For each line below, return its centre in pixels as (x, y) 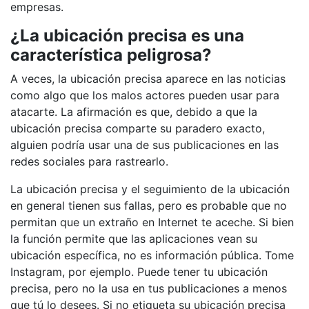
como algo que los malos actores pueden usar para (145, 95)
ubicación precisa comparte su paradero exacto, (138, 128)
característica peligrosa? (111, 54)
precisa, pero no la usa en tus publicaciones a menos (149, 288)
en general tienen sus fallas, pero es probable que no (149, 205)
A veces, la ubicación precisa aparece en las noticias (148, 78)
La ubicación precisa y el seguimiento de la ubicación (150, 189)
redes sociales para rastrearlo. (89, 161)
